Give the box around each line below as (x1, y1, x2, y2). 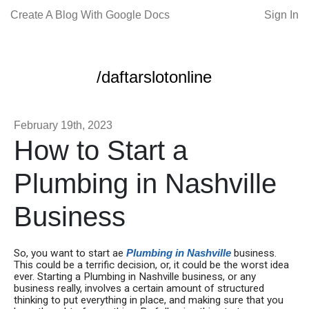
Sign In (264, 9, 299, 21)
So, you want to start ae (14, 247, 126, 259)
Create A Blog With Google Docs (10, 9, 170, 21)
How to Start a (14, 135, 188, 166)
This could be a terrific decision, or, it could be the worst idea (14, 259, 289, 271)
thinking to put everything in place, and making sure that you (14, 294, 283, 306)
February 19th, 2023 (14, 119, 112, 131)
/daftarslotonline (97, 68, 212, 86)
